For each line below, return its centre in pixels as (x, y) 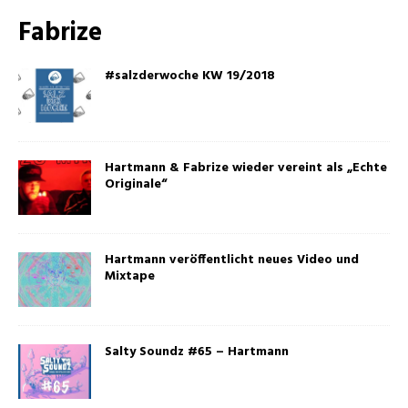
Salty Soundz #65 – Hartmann (197, 352)
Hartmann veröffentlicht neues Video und (232, 260)
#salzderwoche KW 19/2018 (190, 76)
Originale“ (136, 185)
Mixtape (130, 277)
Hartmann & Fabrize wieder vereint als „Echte (246, 168)
